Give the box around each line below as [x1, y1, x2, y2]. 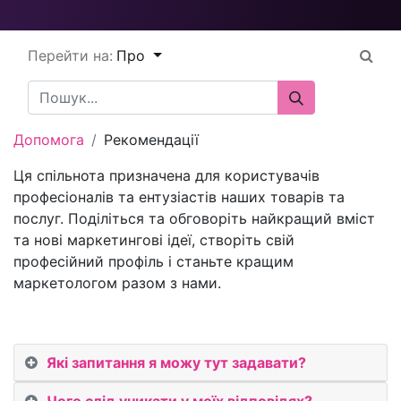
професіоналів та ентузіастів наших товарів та [13, 188, 345, 206]
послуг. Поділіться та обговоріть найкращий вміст [13, 209, 375, 227]
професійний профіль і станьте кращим [13, 252, 294, 270]
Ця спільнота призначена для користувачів [13, 166, 320, 184]
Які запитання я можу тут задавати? [47, 354, 306, 371]
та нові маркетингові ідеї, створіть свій [13, 231, 294, 249]
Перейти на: [28, 47, 113, 64]
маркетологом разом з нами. [13, 274, 221, 292]
